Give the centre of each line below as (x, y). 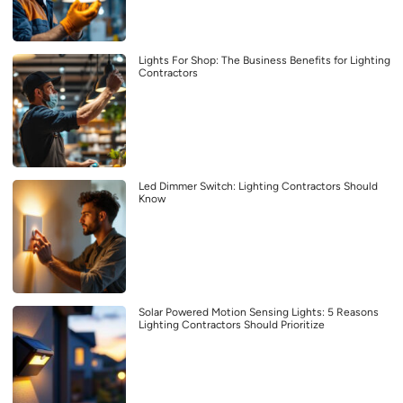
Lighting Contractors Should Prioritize (232, 324)
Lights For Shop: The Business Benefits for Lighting (264, 60)
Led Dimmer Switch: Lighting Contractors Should (258, 186)
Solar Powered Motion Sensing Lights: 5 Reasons (259, 312)
